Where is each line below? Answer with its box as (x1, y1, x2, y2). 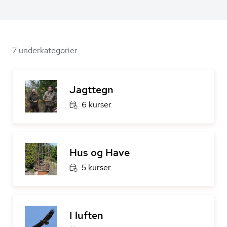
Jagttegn (69, 83, 113, 96)
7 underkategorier (12, 45, 78, 56)
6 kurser (82, 99, 111, 110)
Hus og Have (69, 146, 130, 159)
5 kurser (82, 162, 111, 173)
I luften (69, 209, 103, 222)
